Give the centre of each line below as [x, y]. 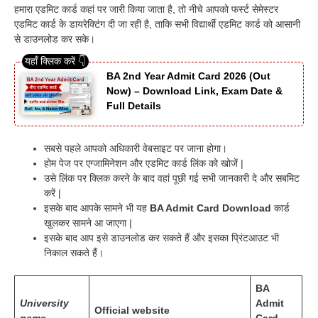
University [44, 303]
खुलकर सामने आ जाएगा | [88, 223]
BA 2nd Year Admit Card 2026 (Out [188, 76]
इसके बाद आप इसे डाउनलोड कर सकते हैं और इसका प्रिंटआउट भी [161, 237]
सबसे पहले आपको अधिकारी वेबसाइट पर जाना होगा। [136, 148]
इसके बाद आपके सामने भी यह [97, 208]
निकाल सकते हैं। [74, 252]
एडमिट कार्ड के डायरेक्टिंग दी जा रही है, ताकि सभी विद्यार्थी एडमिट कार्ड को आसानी [157, 24]
